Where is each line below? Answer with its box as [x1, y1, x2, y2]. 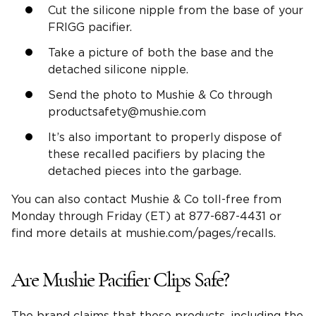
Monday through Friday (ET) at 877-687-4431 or [11, 210, 281, 222]
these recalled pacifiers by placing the [48, 148, 265, 160]
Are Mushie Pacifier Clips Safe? [11, 269, 229, 291]
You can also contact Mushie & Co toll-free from [11, 193, 281, 205]
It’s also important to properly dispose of [48, 131, 282, 143]
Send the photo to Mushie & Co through [48, 89, 272, 101]
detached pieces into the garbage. [48, 165, 241, 177]
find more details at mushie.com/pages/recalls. [11, 227, 276, 239]
